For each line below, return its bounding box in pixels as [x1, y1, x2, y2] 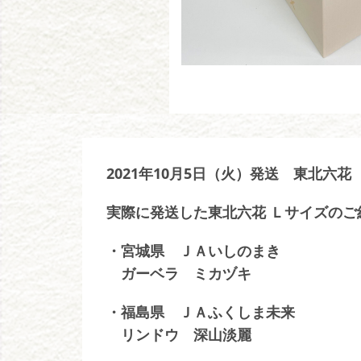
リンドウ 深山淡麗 [106, 325, 251, 344]
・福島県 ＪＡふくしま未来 [106, 302, 295, 322]
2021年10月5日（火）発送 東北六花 [106, 164, 351, 183]
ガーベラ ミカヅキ [106, 263, 251, 283]
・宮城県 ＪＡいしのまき [106, 241, 280, 260]
